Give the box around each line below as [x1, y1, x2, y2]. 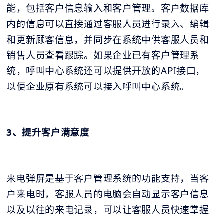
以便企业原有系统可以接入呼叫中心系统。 [6, 80, 190, 93]
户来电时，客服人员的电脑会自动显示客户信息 [6, 188, 209, 201]
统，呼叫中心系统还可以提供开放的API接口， [6, 65, 206, 78]
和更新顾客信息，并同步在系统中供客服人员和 [6, 33, 209, 46]
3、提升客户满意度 [6, 126, 89, 139]
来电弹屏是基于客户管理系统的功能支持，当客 [6, 172, 209, 185]
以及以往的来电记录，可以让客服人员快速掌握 [6, 203, 209, 217]
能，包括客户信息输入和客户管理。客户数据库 [6, 2, 209, 15]
